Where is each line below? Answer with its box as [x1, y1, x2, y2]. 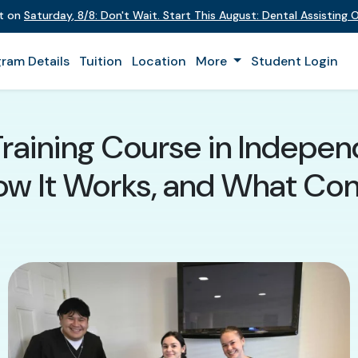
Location [132, 53, 186, 70]
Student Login [250, 53, 338, 70]
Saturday [24, 8, 72, 22]
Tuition [79, 53, 122, 70]
